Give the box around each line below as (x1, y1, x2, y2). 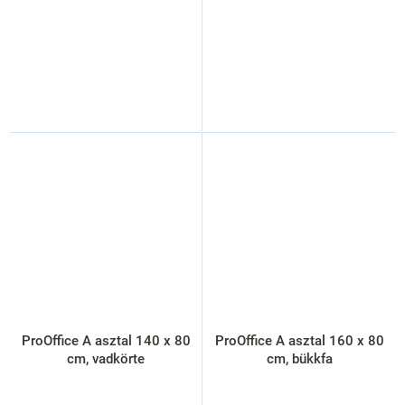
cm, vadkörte (67, 350, 145, 367)
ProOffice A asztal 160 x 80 (214, 332, 384, 349)
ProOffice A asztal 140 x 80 (21, 332, 191, 349)
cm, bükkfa (266, 350, 333, 367)
